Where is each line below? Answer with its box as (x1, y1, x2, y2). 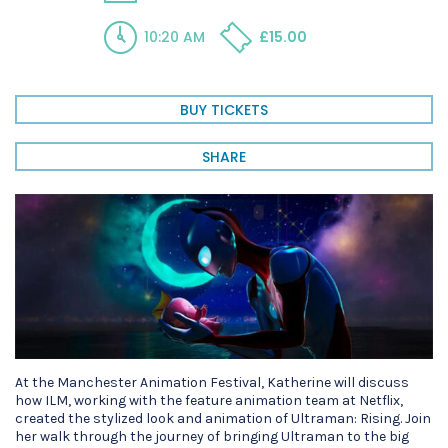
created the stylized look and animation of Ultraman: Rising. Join (15, 410, 431, 428)
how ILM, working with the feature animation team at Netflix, (15, 392, 403, 410)
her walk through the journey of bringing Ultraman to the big (15, 428, 409, 446)
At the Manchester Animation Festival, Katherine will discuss (15, 374, 409, 392)
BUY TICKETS (180, 100, 268, 121)
